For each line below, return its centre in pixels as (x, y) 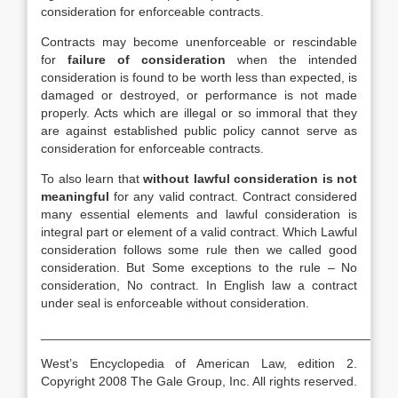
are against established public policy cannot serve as (199, 131)
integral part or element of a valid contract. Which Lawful (199, 232)
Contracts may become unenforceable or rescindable (199, 42)
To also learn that (92, 179)
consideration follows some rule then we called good (199, 250)
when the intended (291, 60)
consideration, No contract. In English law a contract (199, 285)
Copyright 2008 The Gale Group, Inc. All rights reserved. (199, 381)
